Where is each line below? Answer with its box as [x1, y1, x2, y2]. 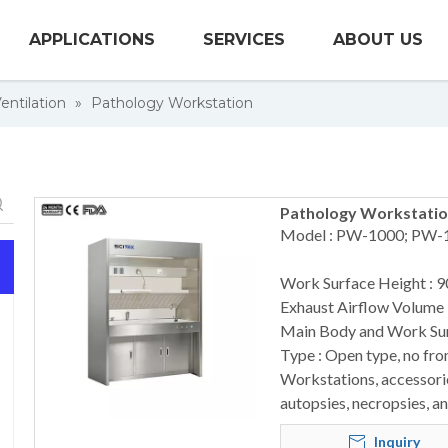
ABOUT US [333, 30, 424, 49]
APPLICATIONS [29, 30, 156, 49]
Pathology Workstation [91, 94, 253, 112]
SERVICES [203, 30, 286, 49]
